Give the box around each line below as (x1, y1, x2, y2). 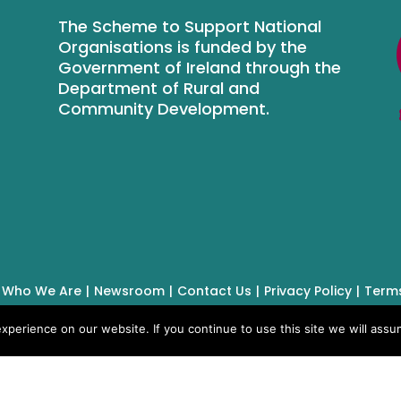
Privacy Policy (263, 282, 352, 300)
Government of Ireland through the (57, 55, 341, 79)
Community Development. (57, 97, 269, 120)
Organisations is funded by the (57, 35, 307, 58)
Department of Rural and (57, 76, 260, 99)
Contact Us (176, 282, 252, 300)
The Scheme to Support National (57, 14, 321, 38)
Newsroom (93, 282, 165, 300)
